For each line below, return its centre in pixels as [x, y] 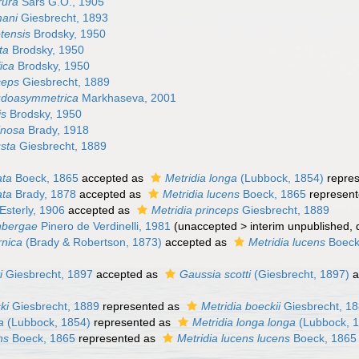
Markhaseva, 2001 [128, 98]
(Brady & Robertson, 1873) [93, 242]
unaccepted [208, 226]
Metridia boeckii [241, 306]
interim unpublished [300, 226]
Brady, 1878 [44, 194]
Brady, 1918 [57, 130]
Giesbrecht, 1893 [63, 18]
